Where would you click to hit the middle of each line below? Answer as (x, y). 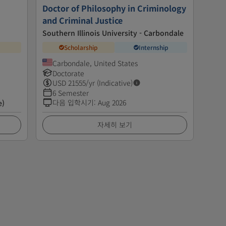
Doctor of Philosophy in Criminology (114, 8)
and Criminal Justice (82, 20)
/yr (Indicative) (109, 82)
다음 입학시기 (73, 102)
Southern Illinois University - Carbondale (113, 33)
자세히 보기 (115, 124)
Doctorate (68, 73)
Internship (153, 47)
